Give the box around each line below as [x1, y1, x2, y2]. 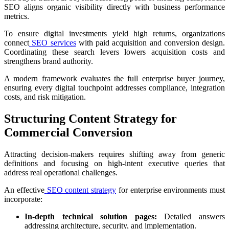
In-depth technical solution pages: [25, 212, 157, 221]
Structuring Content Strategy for [4, 111, 177, 125]
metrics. [4, 11, 29, 20]
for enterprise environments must [116, 185, 225, 194]
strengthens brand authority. [4, 56, 93, 65]
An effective [4, 185, 44, 194]
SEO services [32, 38, 76, 47]
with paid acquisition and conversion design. [76, 38, 225, 47]
